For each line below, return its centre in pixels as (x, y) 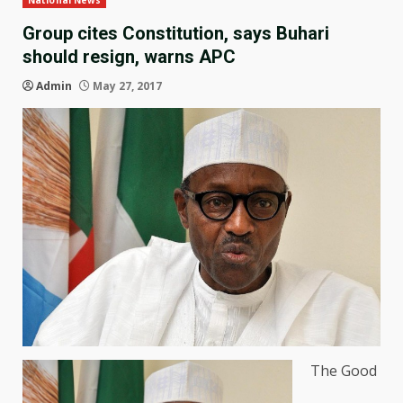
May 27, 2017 (126, 86)
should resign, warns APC (129, 57)
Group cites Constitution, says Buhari (176, 34)
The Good (344, 371)
